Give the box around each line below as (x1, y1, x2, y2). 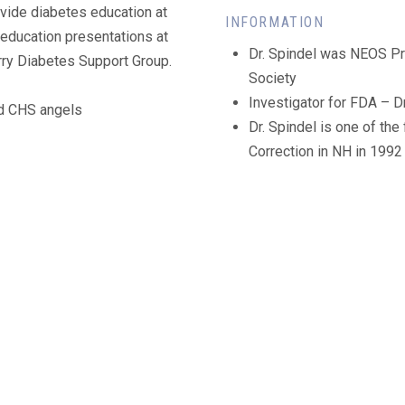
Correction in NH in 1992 (249, 142, 403, 160)
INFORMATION (225, 13, 325, 31)
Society (249, 69, 297, 87)
